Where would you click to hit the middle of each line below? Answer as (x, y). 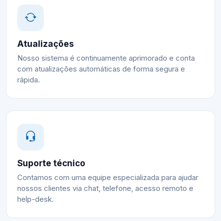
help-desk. (36, 200)
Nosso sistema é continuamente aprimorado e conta (106, 58)
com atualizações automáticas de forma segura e (101, 69)
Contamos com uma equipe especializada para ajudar (108, 178)
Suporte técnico (51, 163)
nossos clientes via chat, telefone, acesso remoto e (105, 189)
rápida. (29, 80)
